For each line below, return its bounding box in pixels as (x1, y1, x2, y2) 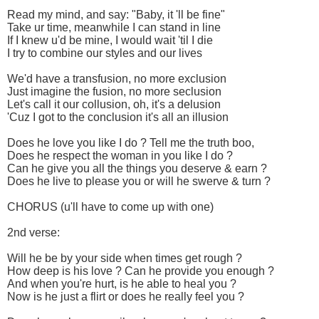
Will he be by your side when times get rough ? (7, 252, 242, 265)
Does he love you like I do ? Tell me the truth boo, (7, 137, 254, 150)
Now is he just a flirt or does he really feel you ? (7, 291, 244, 303)
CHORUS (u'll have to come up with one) (7, 201, 214, 214)
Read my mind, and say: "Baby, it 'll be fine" (7, 9, 225, 21)
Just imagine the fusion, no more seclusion (7, 85, 221, 98)
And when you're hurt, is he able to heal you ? (7, 278, 236, 291)
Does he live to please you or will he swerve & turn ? (7, 175, 271, 188)
